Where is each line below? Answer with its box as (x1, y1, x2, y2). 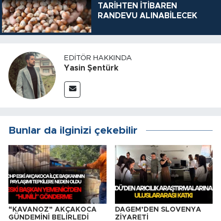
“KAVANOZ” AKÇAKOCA (8, 206, 97, 213)
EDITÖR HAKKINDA (64, 54, 132, 62)
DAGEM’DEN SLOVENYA (114, 206, 201, 213)
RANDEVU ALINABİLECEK (97, 12, 197, 20)
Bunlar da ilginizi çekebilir (8, 125, 138, 136)
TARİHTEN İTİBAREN (97, 2, 177, 10)
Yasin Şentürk (64, 64, 118, 73)
